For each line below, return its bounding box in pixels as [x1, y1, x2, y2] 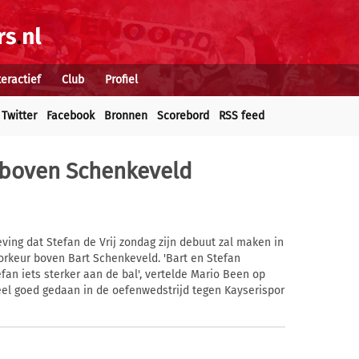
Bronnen [104, 109, 147, 123]
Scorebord [157, 109, 209, 123]
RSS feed [219, 109, 264, 123]
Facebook [46, 109, 95, 123]
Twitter [2, 109, 37, 123]
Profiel [105, 73, 138, 87]
